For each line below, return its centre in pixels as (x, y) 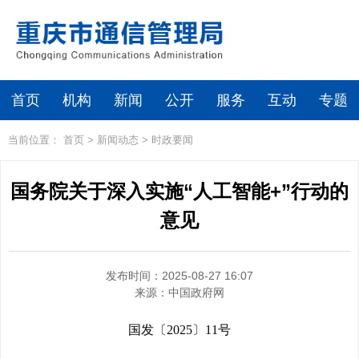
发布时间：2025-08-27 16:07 (179, 276)
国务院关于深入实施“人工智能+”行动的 (179, 191)
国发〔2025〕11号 (179, 330)
